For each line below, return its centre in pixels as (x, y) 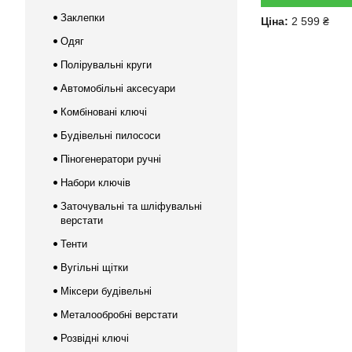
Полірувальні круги (106, 65)
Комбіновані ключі (104, 112)
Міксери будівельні (106, 291)
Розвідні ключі (95, 338)
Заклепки (82, 18)
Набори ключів (95, 183)
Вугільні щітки (94, 268)
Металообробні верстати (119, 315)
